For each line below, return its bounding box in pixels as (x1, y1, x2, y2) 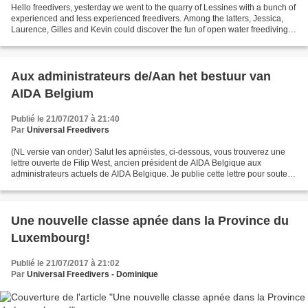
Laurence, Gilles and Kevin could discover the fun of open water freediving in (11, 25, 297, 35)
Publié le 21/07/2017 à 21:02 (11, 258, 120, 269)
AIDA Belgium (11, 87, 93, 101)
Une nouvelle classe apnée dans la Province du (11, 214, 289, 228)
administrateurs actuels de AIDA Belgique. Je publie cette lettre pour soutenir (11, 169, 297, 179)
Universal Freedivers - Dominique (27, 269, 158, 280)
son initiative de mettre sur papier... (11, 180, 140, 190)
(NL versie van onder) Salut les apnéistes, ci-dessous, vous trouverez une (11, 147, 285, 157)
